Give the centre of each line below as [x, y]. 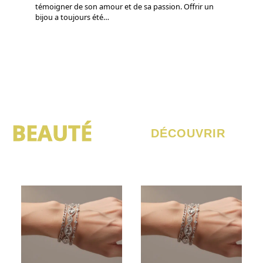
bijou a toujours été [69, 17]
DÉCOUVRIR [188, 133]
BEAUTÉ [52, 133]
